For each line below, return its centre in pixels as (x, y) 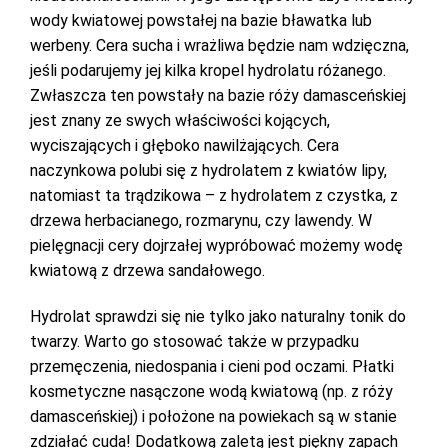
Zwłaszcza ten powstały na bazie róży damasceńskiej (218, 95)
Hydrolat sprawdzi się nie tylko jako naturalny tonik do (218, 316)
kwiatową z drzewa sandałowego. (147, 270)
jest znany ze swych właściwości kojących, (180, 120)
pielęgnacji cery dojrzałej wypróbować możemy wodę (216, 245)
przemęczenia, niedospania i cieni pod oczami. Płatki (212, 366)
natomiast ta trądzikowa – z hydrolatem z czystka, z (214, 195)
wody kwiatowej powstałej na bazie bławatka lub (201, 20)
